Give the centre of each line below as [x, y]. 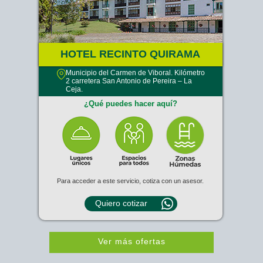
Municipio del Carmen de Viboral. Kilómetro [135, 73]
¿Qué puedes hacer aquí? [130, 104]
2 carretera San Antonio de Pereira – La [129, 81]
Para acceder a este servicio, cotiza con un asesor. [130, 181]
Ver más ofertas [132, 241]
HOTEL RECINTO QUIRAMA [130, 54]
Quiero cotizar [121, 203]
